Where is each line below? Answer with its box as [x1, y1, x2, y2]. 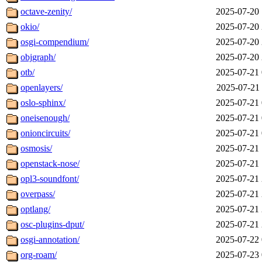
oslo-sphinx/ [20, 98, 65, 108]
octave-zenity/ [20, 6, 72, 17]
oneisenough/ [20, 113, 70, 123]
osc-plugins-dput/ [20, 219, 84, 230]
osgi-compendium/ [20, 37, 89, 47]
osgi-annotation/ [20, 235, 80, 245]
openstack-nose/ [20, 158, 80, 169]
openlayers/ [20, 82, 63, 93]
